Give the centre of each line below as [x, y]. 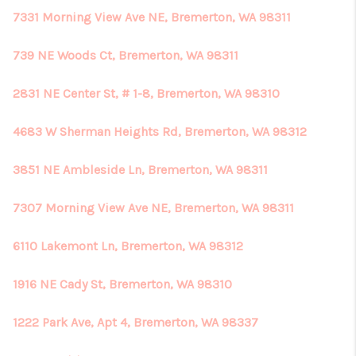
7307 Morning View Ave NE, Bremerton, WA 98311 [153, 208]
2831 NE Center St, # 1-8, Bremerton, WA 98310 [146, 93]
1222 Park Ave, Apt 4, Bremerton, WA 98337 [135, 322]
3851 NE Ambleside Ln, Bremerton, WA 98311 [140, 170]
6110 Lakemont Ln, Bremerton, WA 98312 [128, 246]
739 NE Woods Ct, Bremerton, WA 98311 [126, 55]
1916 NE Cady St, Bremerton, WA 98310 [122, 284]
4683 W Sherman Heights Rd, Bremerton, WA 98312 [160, 132]
